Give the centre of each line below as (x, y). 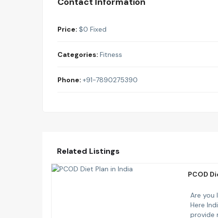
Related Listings (88, 151)
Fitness (111, 54)
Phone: (69, 80)
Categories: (78, 54)
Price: (67, 29)
